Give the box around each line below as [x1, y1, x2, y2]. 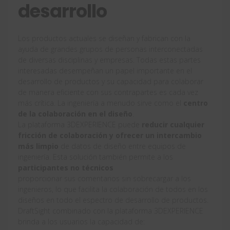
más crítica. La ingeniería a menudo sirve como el [18, 98, 183, 108]
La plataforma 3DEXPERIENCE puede [18, 119, 142, 129]
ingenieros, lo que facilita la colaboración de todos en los [18, 184, 208, 194]
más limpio [18, 141, 59, 151]
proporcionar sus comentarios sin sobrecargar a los [18, 173, 191, 183]
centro [183, 98, 208, 108]
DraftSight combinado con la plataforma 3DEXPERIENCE [18, 205, 203, 216]
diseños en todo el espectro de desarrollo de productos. [18, 195, 208, 205]
